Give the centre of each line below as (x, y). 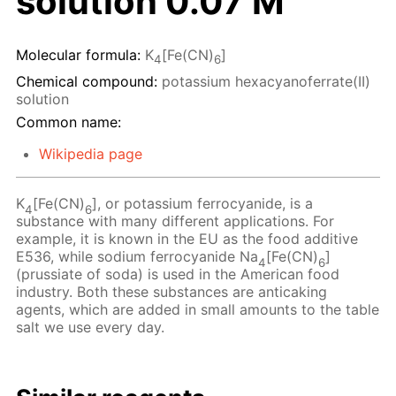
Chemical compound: (87, 81)
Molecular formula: (78, 55)
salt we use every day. (91, 327)
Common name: (69, 122)
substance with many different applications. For (175, 221)
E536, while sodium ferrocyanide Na (137, 257)
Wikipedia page (90, 154)
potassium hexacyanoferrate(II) (266, 81)
